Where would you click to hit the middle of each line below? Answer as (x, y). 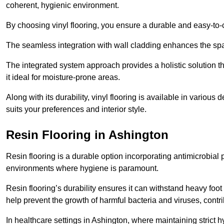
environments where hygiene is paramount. (82, 168)
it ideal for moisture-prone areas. (63, 77)
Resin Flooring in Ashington (87, 135)
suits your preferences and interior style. (76, 109)
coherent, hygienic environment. (62, 5)
